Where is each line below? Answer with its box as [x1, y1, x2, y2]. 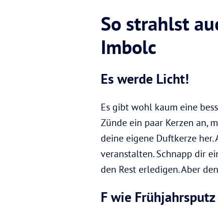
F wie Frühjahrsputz [101, 188, 216, 206]
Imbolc [101, 34, 156, 60]
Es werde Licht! [101, 70, 189, 88]
